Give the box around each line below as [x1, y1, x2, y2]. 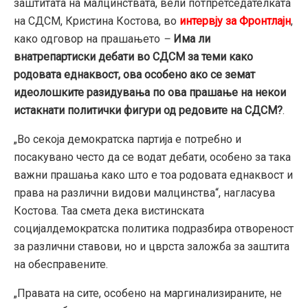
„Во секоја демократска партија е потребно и [14, 132, 241, 146]
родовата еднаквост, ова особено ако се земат [14, 67, 255, 81]
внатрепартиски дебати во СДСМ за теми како [14, 49, 253, 63]
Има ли [173, 32, 210, 45]
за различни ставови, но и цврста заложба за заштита [14, 239, 289, 253]
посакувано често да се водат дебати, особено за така [14, 150, 291, 164]
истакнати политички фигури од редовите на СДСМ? [14, 103, 283, 117]
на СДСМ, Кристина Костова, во [14, 14, 179, 27]
